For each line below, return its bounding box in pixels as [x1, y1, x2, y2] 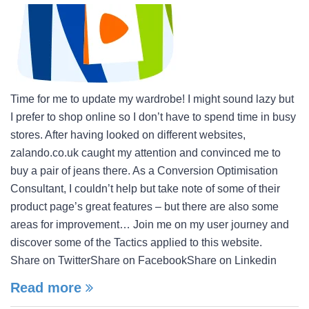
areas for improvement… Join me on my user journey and [10, 219, 289, 230]
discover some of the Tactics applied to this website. [10, 237, 268, 248]
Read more [10, 280, 86, 295]
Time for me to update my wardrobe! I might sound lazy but [10, 93, 294, 105]
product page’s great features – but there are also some [10, 201, 279, 212]
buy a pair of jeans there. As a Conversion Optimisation [10, 165, 278, 177]
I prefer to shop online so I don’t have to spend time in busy [10, 111, 296, 123]
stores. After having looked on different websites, [10, 129, 246, 141]
